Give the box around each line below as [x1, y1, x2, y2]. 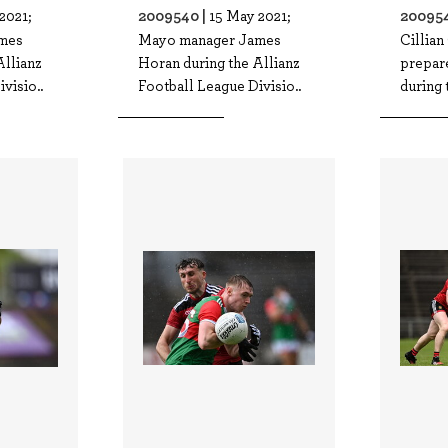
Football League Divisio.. [137, 75, 301, 95]
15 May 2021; [208, 5, 291, 25]
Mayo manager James [137, 29, 281, 49]
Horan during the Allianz [137, 52, 300, 72]
